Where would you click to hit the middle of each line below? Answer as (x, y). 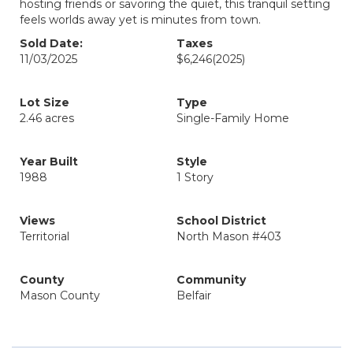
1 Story (195, 177)
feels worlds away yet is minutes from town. (140, 20)
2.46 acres (47, 118)
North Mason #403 (229, 236)
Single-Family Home (233, 118)
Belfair (194, 295)
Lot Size (45, 102)
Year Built (49, 162)
